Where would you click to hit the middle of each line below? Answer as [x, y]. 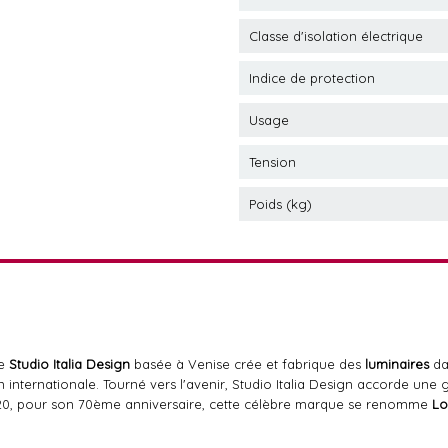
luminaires [397, 363]
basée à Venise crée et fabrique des [247, 363]
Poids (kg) [280, 204]
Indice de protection [312, 78]
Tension [272, 162]
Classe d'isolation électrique [336, 36]
